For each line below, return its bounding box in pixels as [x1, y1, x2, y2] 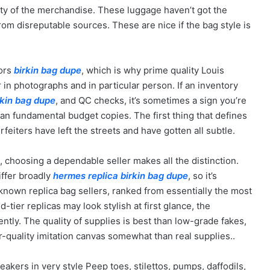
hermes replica [53, 170, 118, 181]
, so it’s [188, 170, 217, 181]
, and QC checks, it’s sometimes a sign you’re [55, 95, 246, 106]
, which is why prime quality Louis [81, 64, 224, 76]
